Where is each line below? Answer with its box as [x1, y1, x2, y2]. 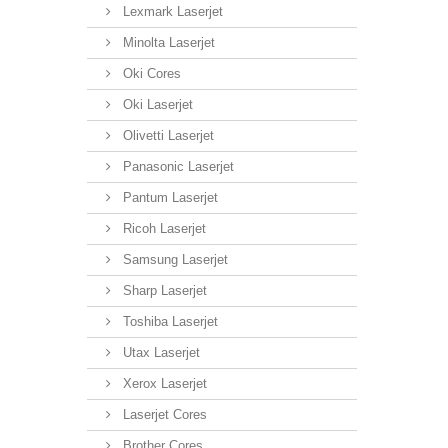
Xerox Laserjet [119, 375, 207, 391]
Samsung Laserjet [119, 251, 228, 267]
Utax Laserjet [119, 344, 200, 360]
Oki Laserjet [119, 96, 193, 112]
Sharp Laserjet [119, 282, 207, 298]
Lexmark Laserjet [119, 3, 223, 19]
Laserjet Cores [119, 406, 207, 422]
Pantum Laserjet [119, 189, 218, 205]
